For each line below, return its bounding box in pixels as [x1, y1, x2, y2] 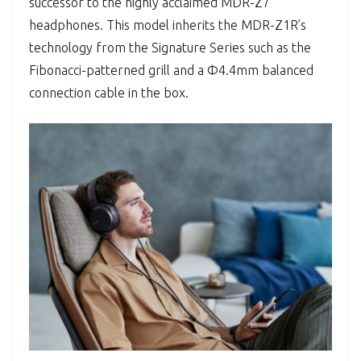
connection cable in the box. [29, 85, 189, 100]
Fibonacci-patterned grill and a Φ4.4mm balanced [29, 63, 313, 77]
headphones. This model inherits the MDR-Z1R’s [29, 18, 306, 32]
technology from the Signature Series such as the [29, 40, 311, 55]
